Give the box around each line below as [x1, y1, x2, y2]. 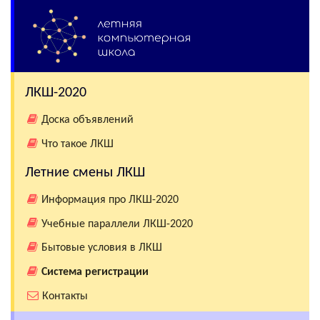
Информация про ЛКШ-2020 [41, 194, 179, 206]
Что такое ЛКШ [41, 138, 114, 150]
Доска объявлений [41, 114, 134, 126]
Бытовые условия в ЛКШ [41, 242, 162, 254]
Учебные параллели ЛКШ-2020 [41, 218, 193, 230]
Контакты [41, 290, 88, 302]
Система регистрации [41, 266, 149, 278]
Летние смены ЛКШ [25, 165, 145, 180]
